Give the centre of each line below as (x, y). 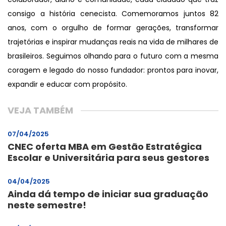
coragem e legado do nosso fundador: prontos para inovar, (113, 70)
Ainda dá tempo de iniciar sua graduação (108, 194)
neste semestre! (47, 205)
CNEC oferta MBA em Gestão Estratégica (105, 146)
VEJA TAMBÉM (40, 110)
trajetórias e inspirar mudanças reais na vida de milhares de (113, 42)
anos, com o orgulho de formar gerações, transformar (113, 27)
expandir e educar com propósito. (67, 84)
